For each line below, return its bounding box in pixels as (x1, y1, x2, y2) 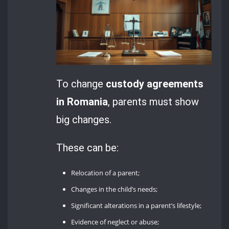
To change (56, 77, 106, 90)
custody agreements (106, 77, 204, 90)
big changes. (56, 113, 112, 126)
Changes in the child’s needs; (71, 185, 158, 194)
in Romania (56, 95, 108, 108)
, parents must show (108, 95, 199, 108)
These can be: (56, 142, 119, 154)
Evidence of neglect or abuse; (71, 217, 159, 227)
